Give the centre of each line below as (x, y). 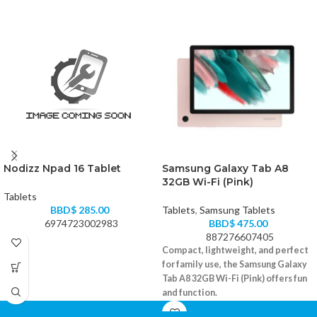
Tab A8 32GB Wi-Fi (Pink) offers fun (235, 279)
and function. (190, 293)
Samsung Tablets (237, 210)
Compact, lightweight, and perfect (235, 250)
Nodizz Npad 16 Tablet (62, 169)
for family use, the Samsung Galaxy (235, 265)
